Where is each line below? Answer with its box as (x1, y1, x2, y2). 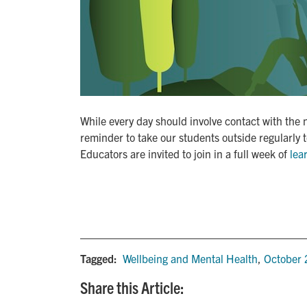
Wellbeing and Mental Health (123, 251, 258, 265)
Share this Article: (80, 276, 184, 297)
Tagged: (80, 251, 117, 265)
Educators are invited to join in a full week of (80, 146, 290, 160)
